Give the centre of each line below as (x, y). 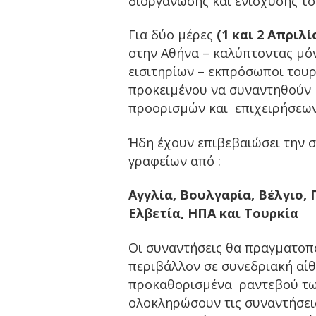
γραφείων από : (175, 160)
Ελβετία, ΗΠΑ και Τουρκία (213, 213)
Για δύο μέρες (172, 35)
